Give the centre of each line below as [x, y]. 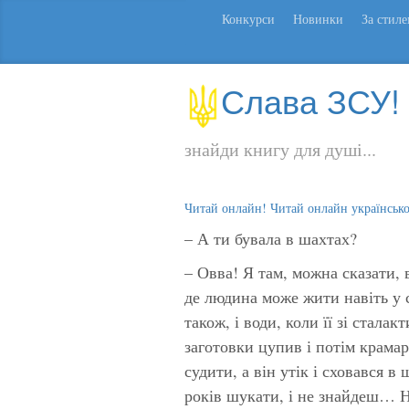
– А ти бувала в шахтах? [271, 238]
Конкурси [248, 19]
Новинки [318, 19]
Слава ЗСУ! [310, 100]
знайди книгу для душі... [280, 149]
